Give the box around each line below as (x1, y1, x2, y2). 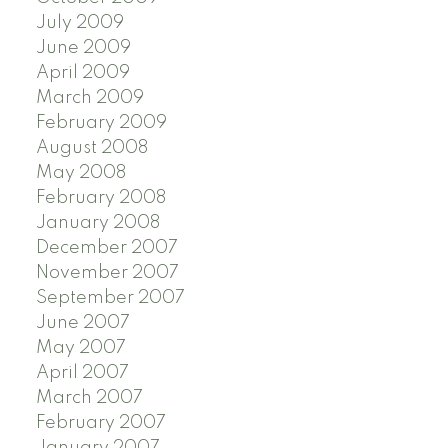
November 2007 (35, 263, 179, 282)
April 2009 (35, 63, 130, 82)
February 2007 (35, 413, 166, 432)
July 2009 (35, 13, 124, 32)
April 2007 (35, 363, 129, 382)
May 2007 (35, 338, 126, 357)
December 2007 (35, 238, 178, 257)
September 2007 (35, 288, 185, 307)
